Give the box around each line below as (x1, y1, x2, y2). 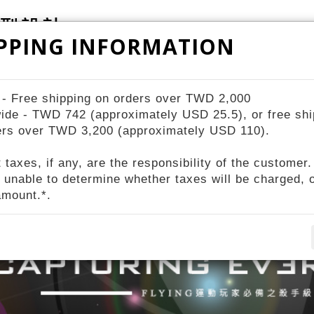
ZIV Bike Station (31, 60, 127, 73)
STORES (149, 60, 200, 73)
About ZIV (222, 60, 280, 73)
